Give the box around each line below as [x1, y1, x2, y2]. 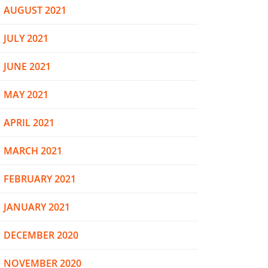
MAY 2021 [4, 88, 48, 101]
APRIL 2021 [4, 116, 54, 129]
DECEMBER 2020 [4, 229, 78, 242]
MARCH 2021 [4, 144, 62, 157]
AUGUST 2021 [4, 4, 66, 17]
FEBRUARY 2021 [4, 172, 76, 185]
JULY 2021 [4, 32, 48, 45]
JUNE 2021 [4, 60, 51, 73]
